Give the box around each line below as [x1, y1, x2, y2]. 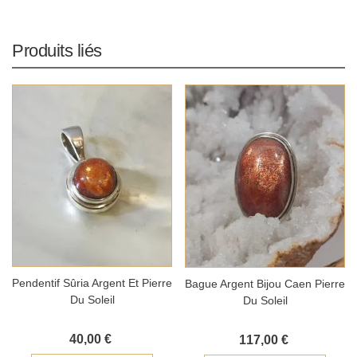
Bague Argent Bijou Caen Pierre [185, 277, 345, 290]
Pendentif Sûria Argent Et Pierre [12, 277, 172, 290]
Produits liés [12, 41, 102, 61]
